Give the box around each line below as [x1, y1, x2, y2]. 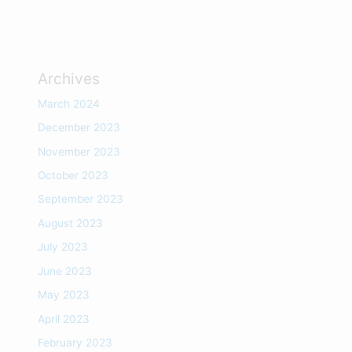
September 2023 [38, 192, 124, 206]
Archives [38, 68, 101, 88]
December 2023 [38, 121, 121, 134]
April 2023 [38, 312, 90, 325]
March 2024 [38, 97, 101, 110]
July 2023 [38, 240, 89, 254]
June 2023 [38, 264, 93, 277]
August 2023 [38, 216, 104, 229]
